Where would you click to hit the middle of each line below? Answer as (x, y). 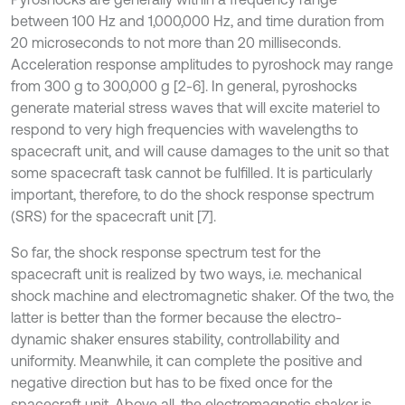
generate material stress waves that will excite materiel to (195, 108)
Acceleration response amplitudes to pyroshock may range (202, 64)
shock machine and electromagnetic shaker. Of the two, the (202, 296)
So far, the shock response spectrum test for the (166, 252)
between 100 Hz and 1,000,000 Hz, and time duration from (198, 21)
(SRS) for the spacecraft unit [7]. (113, 216)
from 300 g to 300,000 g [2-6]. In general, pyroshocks (184, 86)
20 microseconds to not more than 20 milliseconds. (176, 42)
